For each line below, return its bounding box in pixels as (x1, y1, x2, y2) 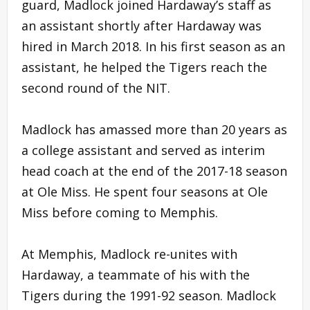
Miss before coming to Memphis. (21, 203, 218, 221)
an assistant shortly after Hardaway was (21, 17, 262, 34)
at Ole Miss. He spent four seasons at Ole (21, 183, 268, 200)
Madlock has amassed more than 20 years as (21, 120, 287, 138)
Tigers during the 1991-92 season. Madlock (21, 286, 276, 304)
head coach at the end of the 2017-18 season (21, 162, 287, 179)
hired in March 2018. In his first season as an (21, 37, 285, 55)
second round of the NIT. (21, 79, 174, 96)
